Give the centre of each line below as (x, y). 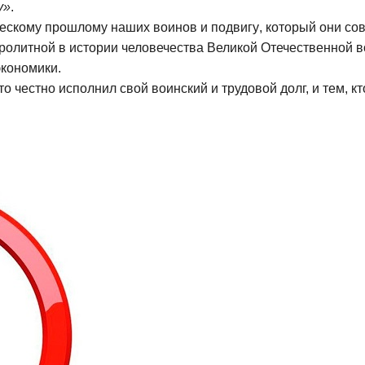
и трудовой (246, 88)
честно (37, 88)
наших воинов (156, 27)
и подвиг (226, 27)
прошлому (76, 27)
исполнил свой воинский (135, 88)
